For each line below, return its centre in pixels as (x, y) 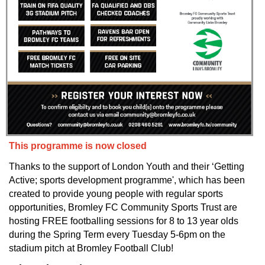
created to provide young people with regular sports (116, 193)
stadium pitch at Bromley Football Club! (91, 248)
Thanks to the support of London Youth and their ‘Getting (127, 166)
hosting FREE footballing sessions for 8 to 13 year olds (124, 221)
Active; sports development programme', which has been (127, 180)
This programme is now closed (78, 146)
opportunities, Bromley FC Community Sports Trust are (123, 207)
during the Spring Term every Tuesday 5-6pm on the (117, 234)
